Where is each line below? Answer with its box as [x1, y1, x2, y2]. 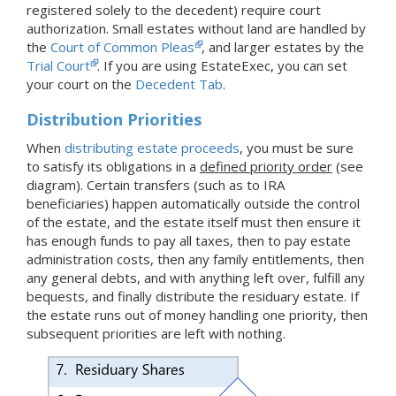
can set [303, 57, 347, 75]
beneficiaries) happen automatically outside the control [27, 194, 360, 213]
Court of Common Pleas [50, 38, 194, 57]
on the [93, 75, 135, 94]
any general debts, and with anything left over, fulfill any [27, 269, 365, 287]
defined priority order [200, 157, 332, 176]
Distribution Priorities [27, 109, 202, 131]
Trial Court [27, 57, 90, 75]
